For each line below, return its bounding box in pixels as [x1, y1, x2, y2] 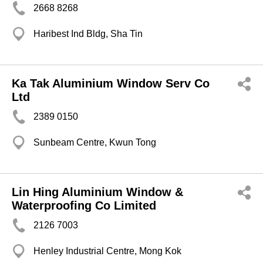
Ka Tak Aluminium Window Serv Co [12, 77, 210, 90]
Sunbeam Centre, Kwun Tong [33, 137, 156, 147]
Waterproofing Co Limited [12, 199, 156, 212]
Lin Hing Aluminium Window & [12, 186, 183, 198]
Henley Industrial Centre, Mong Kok [33, 246, 181, 256]
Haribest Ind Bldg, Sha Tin [33, 29, 143, 39]
